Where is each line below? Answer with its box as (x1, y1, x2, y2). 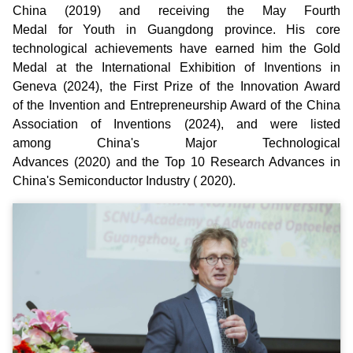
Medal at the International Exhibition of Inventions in (13, 60, 340, 74)
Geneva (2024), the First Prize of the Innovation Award (13, 79, 340, 93)
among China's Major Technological (13, 136, 340, 150)
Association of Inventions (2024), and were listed (13, 117, 340, 131)
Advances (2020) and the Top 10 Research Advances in (13, 154, 340, 169)
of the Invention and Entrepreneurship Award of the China (13, 98, 340, 112)
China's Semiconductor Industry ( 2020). (13, 173, 236, 188)
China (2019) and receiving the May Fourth (13, 3, 340, 17)
